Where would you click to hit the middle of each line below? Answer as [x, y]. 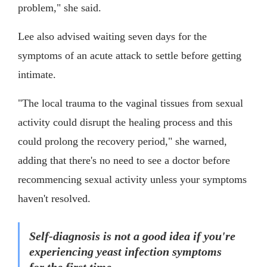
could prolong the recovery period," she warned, [122, 141]
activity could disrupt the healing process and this [125, 122]
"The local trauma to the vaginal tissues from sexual [131, 103]
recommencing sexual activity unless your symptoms [132, 179]
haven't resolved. [54, 198]
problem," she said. [60, 7]
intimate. [37, 74]
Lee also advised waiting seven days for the [112, 36]
